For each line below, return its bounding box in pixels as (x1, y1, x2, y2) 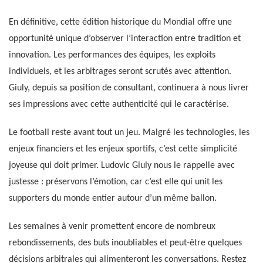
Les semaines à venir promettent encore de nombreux (9, 221, 215, 231)
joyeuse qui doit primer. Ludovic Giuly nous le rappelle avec (9, 160, 235, 170)
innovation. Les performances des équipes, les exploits (9, 50, 215, 60)
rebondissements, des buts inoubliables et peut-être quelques (9, 238, 242, 248)
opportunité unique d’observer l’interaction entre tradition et (9, 33, 241, 43)
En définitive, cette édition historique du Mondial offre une (9, 17, 232, 27)
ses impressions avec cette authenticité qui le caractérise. (9, 99, 229, 109)
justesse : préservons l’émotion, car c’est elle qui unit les (9, 177, 222, 187)
